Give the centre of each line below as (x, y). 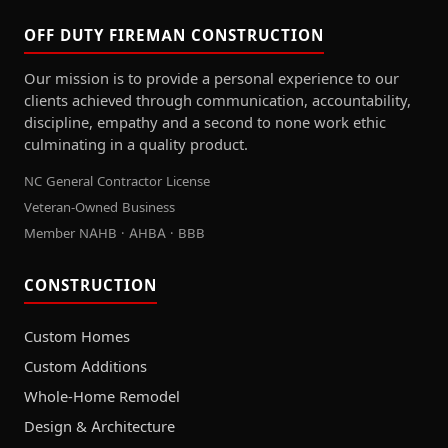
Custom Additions (85, 366)
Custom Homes (77, 336)
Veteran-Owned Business (99, 206)
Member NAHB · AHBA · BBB (114, 232)
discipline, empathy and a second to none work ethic (205, 123)
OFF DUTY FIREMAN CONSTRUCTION (174, 36)
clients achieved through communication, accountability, (217, 101)
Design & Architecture (99, 426)
